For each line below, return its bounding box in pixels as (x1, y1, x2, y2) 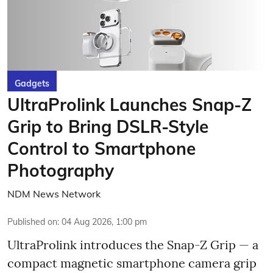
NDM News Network (7, 188, 101, 200)
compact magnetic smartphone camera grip (7, 255, 257, 271)
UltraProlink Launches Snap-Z (7, 94, 252, 115)
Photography (7, 160, 114, 181)
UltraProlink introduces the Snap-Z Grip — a (7, 237, 258, 252)
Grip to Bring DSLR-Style (7, 116, 208, 137)
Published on (7, 216, 57, 227)
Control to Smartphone (7, 138, 196, 159)
